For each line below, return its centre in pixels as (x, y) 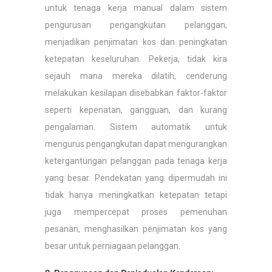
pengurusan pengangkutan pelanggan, (136, 25)
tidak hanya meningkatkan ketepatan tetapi (136, 195)
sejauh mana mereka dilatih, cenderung (136, 76)
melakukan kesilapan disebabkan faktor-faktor (136, 93)
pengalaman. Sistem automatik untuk (136, 127)
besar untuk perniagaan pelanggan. (113, 246)
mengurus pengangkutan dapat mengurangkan (136, 144)
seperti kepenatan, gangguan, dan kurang (136, 110)
